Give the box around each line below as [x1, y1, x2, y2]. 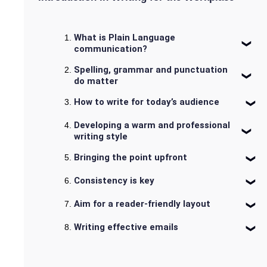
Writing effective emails [74, 222, 178, 233]
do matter [74, 76, 118, 87]
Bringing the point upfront [74, 152, 187, 163]
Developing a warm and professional [74, 120, 230, 131]
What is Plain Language [74, 32, 175, 44]
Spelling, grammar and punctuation [74, 64, 228, 76]
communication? [74, 44, 147, 55]
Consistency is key [74, 175, 154, 187]
